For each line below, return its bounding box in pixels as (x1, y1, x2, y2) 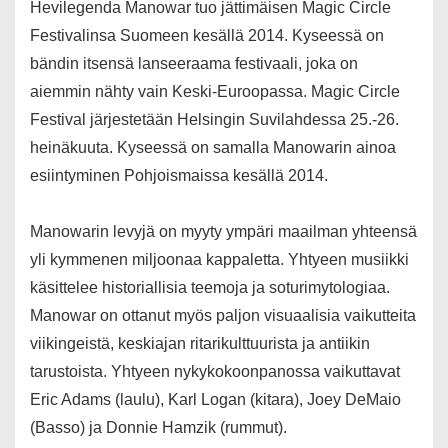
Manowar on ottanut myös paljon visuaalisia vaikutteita (30, 307, 416, 325)
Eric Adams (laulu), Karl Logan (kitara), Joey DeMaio (30, 391, 401, 409)
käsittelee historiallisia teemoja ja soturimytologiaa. (30, 279, 390, 297)
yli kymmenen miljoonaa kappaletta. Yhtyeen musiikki (30, 251, 409, 269)
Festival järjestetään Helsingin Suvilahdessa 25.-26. (30, 111, 399, 129)
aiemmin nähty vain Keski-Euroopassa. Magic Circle (30, 83, 400, 101)
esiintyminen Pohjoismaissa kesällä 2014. (30, 167, 328, 185)
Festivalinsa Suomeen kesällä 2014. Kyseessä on (30, 27, 384, 45)
